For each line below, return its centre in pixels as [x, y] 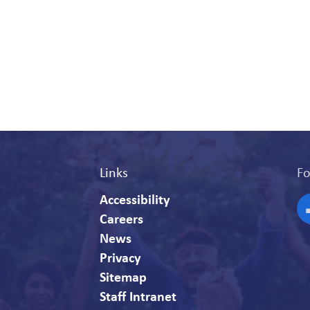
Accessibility [135, 199]
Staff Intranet [138, 296]
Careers [121, 218]
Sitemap [123, 276]
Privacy [120, 257]
